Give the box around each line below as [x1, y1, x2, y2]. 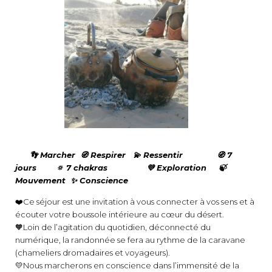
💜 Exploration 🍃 [146, 163, 226, 173]
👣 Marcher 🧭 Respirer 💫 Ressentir [15, 150, 214, 160]
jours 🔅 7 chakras [15, 163, 146, 173]
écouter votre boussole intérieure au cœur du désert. [15, 209, 226, 220]
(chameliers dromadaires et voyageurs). [15, 248, 172, 258]
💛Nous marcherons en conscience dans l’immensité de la [15, 260, 239, 271]
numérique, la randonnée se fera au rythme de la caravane [15, 235, 245, 245]
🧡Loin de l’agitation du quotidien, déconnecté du [15, 222, 211, 233]
